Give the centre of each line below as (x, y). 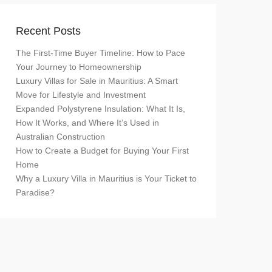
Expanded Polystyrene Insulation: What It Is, (100, 108)
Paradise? (35, 192)
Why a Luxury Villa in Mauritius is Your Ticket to (106, 178)
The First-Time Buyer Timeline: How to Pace (100, 53)
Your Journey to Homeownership (79, 66)
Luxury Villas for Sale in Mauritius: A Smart (97, 80)
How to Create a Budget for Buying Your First (102, 150)
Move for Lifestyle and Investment (81, 94)
